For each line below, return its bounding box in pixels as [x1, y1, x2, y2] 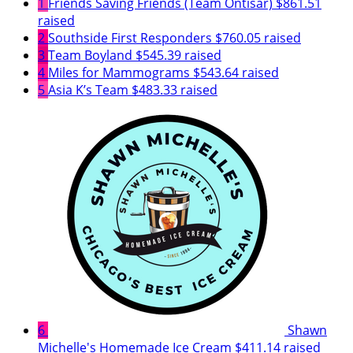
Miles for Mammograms [48, 63, 190, 81]
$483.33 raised [132, 80, 217, 98]
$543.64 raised [193, 63, 279, 81]
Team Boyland [48, 46, 132, 64]
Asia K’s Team [48, 80, 128, 98]
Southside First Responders [48, 28, 212, 46]
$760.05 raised [215, 28, 301, 46]
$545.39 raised [136, 46, 221, 64]
